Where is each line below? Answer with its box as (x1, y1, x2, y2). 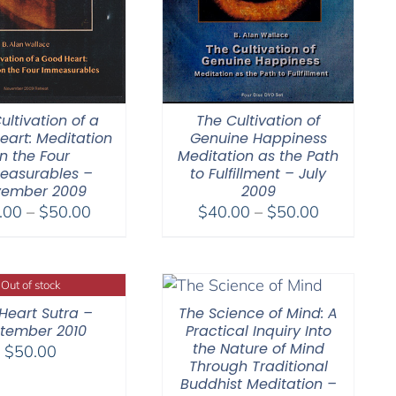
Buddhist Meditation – (179, 373, 337, 394)
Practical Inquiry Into (185, 320, 331, 341)
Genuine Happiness (189, 127, 327, 148)
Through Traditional (188, 355, 328, 377)
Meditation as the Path (178, 145, 339, 166)
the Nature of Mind (192, 338, 324, 359)
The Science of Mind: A (179, 302, 338, 324)
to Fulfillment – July (190, 163, 326, 184)
